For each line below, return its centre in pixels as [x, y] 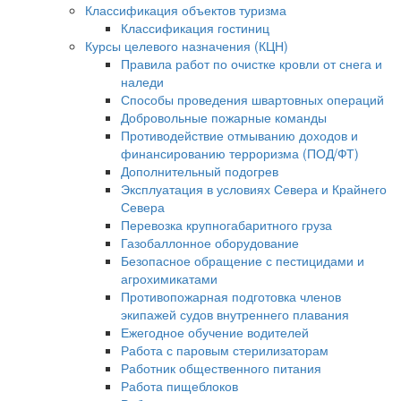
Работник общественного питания [221, 368]
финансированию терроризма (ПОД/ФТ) [240, 153]
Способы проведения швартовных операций [252, 99]
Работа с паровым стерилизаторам [225, 350]
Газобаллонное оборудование [210, 243]
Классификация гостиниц [195, 28]
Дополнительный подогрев [200, 171]
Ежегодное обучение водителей [215, 332]
